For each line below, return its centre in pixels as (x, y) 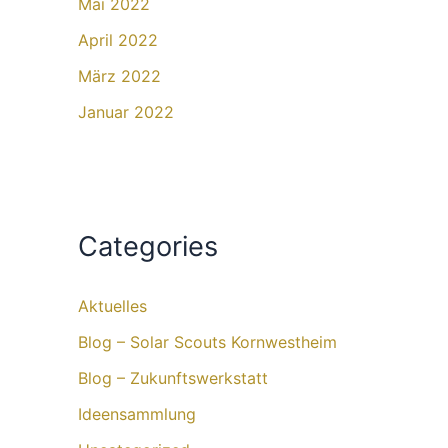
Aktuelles (112, 305)
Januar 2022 (126, 112)
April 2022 (118, 40)
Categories (148, 247)
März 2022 (119, 76)
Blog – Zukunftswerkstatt (173, 377)
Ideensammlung (137, 413)
